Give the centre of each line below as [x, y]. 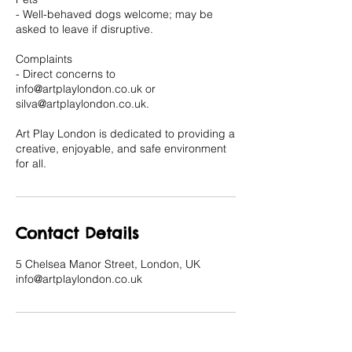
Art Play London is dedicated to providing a [125, 134]
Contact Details [77, 233]
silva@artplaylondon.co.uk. [82, 104]
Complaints [44, 59]
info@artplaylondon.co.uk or [86, 89]
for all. [31, 163]
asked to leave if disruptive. [84, 29]
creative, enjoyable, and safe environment [121, 148]
